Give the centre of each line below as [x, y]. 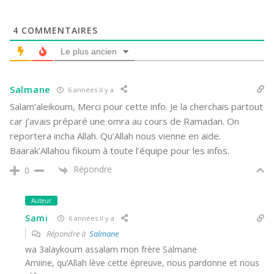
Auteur [41, 200]
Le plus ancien [89, 52]
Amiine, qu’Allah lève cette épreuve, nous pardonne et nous [142, 262]
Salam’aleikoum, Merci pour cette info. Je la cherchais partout [136, 107]
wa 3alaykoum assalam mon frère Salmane [111, 249]
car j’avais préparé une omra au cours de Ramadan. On [124, 121]
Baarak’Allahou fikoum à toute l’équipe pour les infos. [120, 151]
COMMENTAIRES [58, 31]
